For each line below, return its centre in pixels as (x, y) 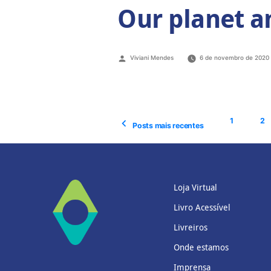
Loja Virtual (195, 187)
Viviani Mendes (152, 58)
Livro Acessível (202, 207)
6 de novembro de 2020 (235, 58)
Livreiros (191, 227)
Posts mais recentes (168, 125)
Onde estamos (201, 247)
